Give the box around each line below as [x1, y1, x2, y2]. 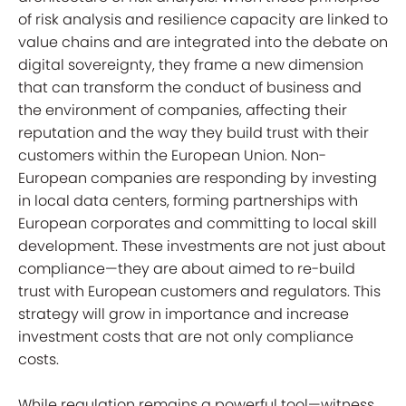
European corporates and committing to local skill [18, 213, 377, 234]
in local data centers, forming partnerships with [18, 190, 358, 211]
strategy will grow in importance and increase [18, 304, 349, 324]
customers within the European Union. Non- [18, 145, 326, 166]
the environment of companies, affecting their [18, 100, 347, 121]
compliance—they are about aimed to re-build [18, 258, 355, 279]
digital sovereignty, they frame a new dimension [18, 54, 363, 75]
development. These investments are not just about [18, 236, 386, 256]
